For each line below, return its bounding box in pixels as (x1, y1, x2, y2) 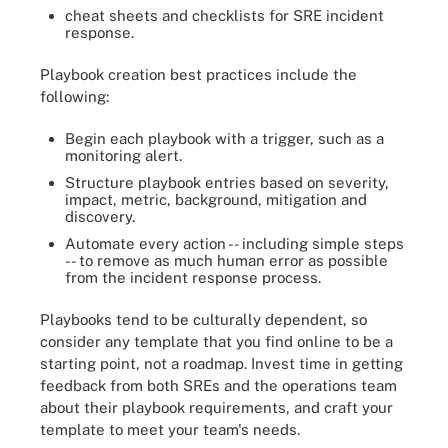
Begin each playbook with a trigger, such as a (65, 130, 384, 147)
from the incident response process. (65, 269, 321, 286)
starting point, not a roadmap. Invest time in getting (40, 354, 403, 372)
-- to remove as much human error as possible (65, 252, 388, 269)
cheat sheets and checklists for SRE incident (65, 7, 384, 24)
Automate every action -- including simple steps (65, 235, 404, 252)
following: (40, 87, 109, 105)
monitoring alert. (65, 147, 182, 164)
